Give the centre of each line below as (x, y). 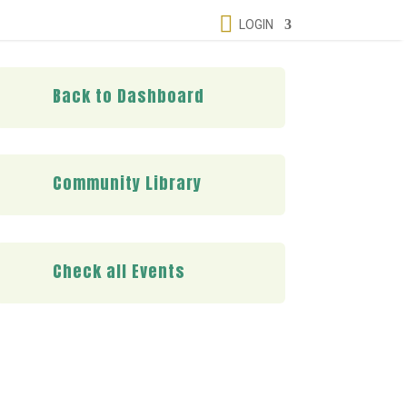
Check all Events (119, 271)
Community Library (127, 184)
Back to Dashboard (128, 95)
